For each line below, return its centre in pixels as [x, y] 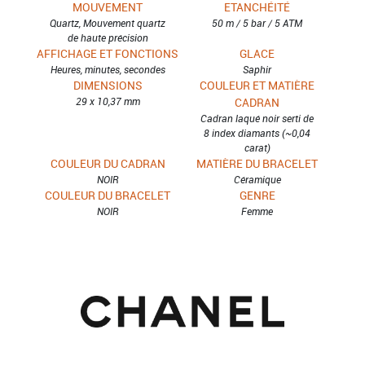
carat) [257, 147]
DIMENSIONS [108, 85]
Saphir [257, 69]
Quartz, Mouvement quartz [108, 22]
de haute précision [108, 37]
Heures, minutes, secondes [108, 69]
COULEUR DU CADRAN [108, 163]
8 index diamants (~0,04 [257, 132]
